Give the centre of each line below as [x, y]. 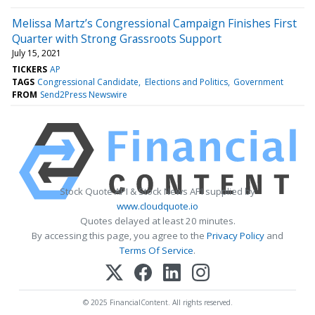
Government [258, 82]
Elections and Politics [186, 82]
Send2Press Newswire [84, 94]
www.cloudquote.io [157, 206]
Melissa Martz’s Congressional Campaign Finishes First [154, 23]
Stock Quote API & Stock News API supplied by [157, 191]
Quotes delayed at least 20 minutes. [157, 220]
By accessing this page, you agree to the [119, 235]
